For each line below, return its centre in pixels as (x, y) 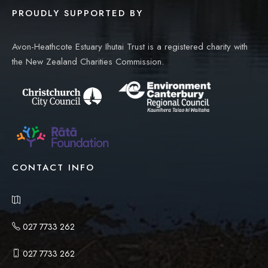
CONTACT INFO (53, 167)
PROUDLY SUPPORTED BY (77, 13)
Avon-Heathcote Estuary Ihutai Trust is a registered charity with (130, 46)
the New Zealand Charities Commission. (88, 61)
